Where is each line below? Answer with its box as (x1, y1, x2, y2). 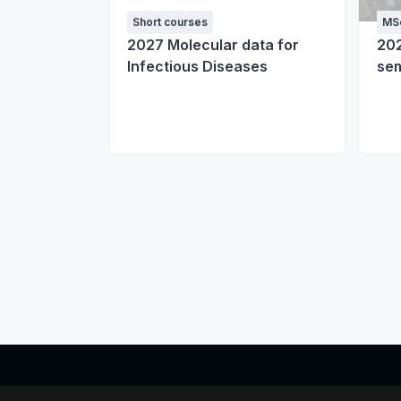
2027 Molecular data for (127, 36, 299, 55)
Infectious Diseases (127, 57, 268, 76)
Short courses (132, 15, 208, 30)
